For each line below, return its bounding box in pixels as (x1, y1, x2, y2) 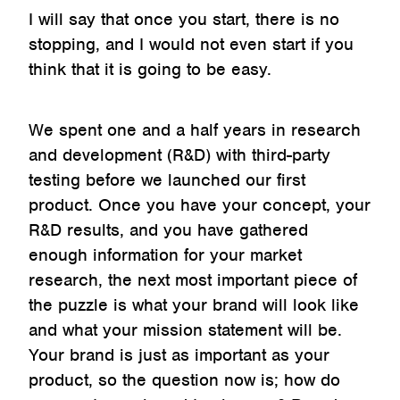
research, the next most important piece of (29, 269, 357, 292)
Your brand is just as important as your (29, 344, 329, 367)
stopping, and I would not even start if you (29, 33, 354, 56)
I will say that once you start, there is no (29, 8, 339, 31)
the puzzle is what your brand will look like (29, 294, 359, 317)
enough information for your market (29, 244, 302, 267)
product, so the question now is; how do (29, 369, 340, 392)
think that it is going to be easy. (29, 58, 271, 81)
